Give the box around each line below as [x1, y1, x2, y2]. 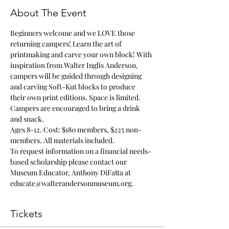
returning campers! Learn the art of [10, 39, 123, 49]
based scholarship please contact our [10, 157, 128, 167]
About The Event [10, 7, 86, 19]
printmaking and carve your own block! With [10, 50, 153, 59]
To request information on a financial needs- [10, 146, 151, 156]
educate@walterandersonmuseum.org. [10, 178, 133, 188]
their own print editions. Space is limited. [10, 93, 142, 102]
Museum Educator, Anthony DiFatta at [10, 168, 132, 177]
